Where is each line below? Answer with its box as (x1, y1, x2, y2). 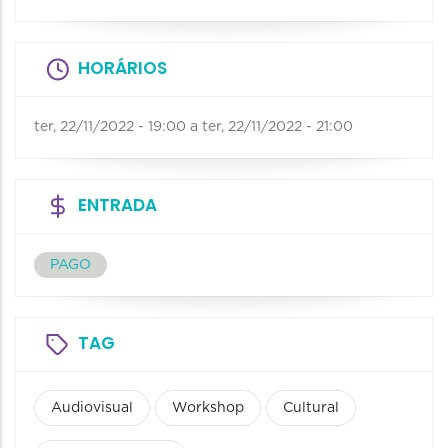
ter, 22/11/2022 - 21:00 (202, 120, 353, 135)
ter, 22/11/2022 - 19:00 (34, 120, 186, 135)
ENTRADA (78, 193, 157, 218)
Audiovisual (51, 401, 133, 416)
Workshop (172, 401, 244, 416)
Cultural (283, 401, 339, 416)
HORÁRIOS (78, 56, 167, 81)
